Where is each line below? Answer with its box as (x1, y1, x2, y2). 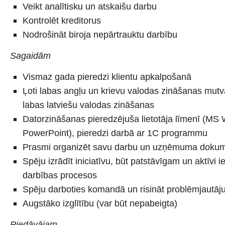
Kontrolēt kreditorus (23, 15, 101, 26)
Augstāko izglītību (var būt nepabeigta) (23, 198, 177, 208)
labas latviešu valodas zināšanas (23, 99, 154, 110)
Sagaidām (10, 50, 51, 61)
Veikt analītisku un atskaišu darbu (23, 1, 157, 12)
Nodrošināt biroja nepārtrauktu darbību (23, 29, 177, 40)
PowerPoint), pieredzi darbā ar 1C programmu (23, 128, 207, 138)
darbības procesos (23, 170, 97, 180)
